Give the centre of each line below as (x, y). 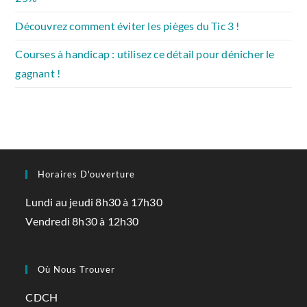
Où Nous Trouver (77, 270)
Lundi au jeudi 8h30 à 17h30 (94, 202)
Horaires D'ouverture (87, 174)
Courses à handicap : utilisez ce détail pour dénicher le (145, 54)
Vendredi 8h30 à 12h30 (82, 221)
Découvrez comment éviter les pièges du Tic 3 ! (127, 26)
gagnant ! (38, 73)
